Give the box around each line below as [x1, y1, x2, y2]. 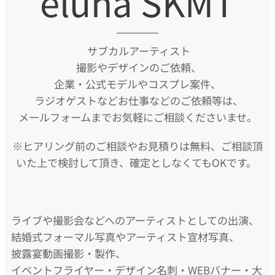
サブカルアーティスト [85, 43, 190, 59]
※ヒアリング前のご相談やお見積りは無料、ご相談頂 [12, 138, 263, 154]
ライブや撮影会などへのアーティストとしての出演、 [11, 212, 259, 228]
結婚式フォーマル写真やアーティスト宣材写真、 [11, 229, 239, 245]
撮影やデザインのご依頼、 [74, 60, 201, 76]
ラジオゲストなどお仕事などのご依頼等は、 [32, 93, 243, 109]
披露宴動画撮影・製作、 [11, 246, 126, 261]
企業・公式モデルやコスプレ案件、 [54, 76, 221, 92]
